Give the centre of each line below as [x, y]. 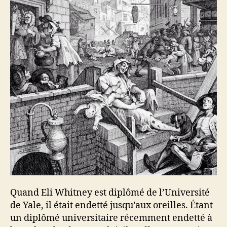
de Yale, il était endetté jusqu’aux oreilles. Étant [111, 206]
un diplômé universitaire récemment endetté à [111, 218]
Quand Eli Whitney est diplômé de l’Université [110, 193]
